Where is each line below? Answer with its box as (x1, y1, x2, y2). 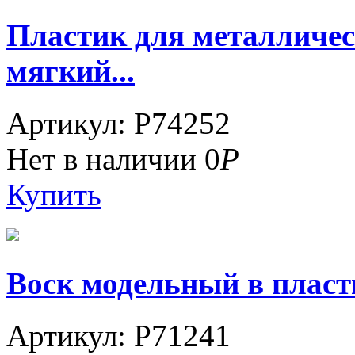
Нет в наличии (6, 142, 204, 177)
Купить (6, 177, 101, 212)
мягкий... (6, 54, 135, 89)
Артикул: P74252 (6, 106, 231, 141)
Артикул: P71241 (6, 318, 231, 353)
